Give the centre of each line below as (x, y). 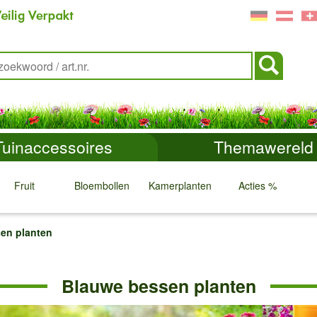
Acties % (258, 185)
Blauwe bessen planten (158, 286)
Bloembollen (102, 185)
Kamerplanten (180, 185)
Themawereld (263, 147)
